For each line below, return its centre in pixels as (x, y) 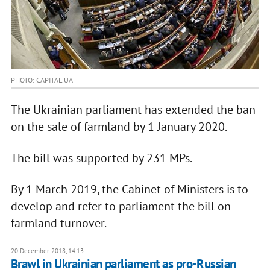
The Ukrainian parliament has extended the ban (133, 110)
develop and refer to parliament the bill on (121, 206)
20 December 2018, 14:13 (47, 251)
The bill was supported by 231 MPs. (101, 158)
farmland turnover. (58, 223)
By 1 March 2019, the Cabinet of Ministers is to (129, 190)
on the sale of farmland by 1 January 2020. (119, 127)
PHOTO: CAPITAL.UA (42, 80)
